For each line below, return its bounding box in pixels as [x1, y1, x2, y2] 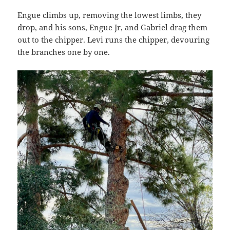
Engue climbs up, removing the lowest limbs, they [17, 9, 202, 20]
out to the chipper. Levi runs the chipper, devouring [17, 34, 210, 45]
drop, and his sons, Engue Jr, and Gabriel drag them [17, 22, 208, 32]
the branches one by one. [17, 46, 110, 57]
